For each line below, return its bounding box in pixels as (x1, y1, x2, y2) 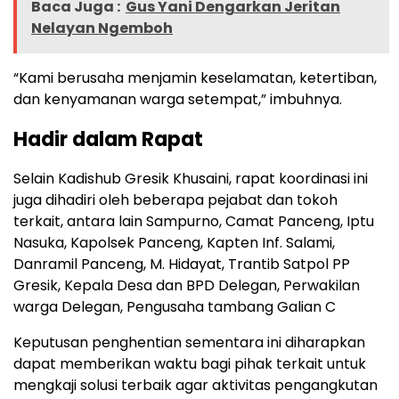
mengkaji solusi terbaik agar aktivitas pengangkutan (13, 374, 378, 395)
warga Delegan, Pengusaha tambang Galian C (13, 296, 336, 317)
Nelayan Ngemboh (31, 17, 173, 38)
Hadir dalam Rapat (13, 125, 203, 153)
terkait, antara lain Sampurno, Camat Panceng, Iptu (13, 210, 374, 232)
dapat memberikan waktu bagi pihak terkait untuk (13, 353, 366, 374)
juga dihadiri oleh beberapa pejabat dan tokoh (13, 189, 338, 210)
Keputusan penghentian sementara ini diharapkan (13, 331, 365, 353)
